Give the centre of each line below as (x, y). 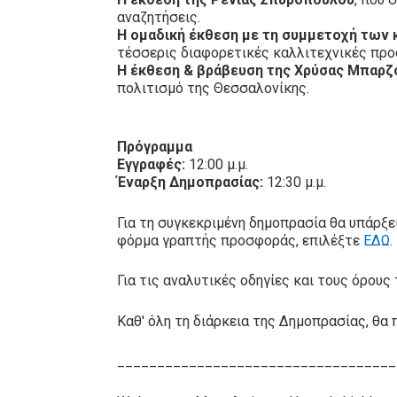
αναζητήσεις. (159, 18)
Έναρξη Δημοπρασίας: (190, 183)
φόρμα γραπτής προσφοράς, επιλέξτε (240, 240)
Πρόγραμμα (155, 147)
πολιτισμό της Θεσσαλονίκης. (213, 89)
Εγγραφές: (151, 165)
